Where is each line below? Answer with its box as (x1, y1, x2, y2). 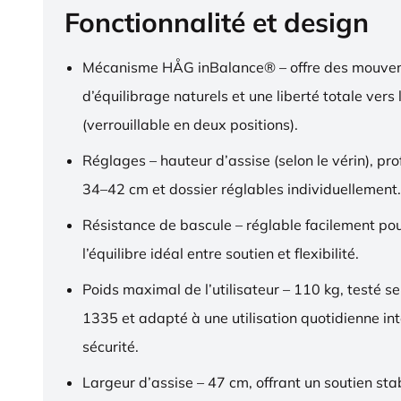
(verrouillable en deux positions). (82, 115, 298, 133)
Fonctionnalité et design (64, 4, 369, 39)
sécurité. (82, 337, 139, 355)
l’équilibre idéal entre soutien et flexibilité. (82, 243, 359, 262)
